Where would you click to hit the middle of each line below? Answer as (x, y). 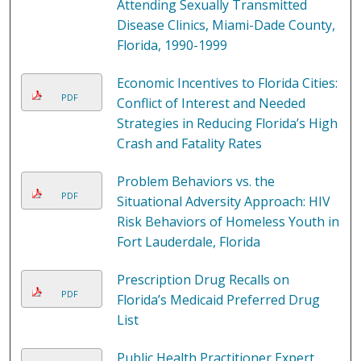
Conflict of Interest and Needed (211, 104)
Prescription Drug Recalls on (203, 280)
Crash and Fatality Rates (189, 144)
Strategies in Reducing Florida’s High (227, 124)
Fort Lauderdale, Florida (188, 242)
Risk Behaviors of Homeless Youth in (228, 222)
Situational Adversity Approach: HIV (223, 202)
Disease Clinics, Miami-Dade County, (226, 25)
